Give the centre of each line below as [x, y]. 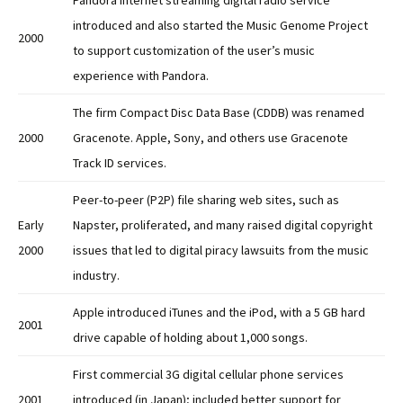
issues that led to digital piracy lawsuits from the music [221, 251]
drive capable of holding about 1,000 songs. [190, 338]
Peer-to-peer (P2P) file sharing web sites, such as [206, 200]
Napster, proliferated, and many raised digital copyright [223, 225]
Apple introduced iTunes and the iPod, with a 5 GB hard [219, 313]
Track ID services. [120, 163]
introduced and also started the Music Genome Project [220, 26]
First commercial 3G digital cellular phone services [208, 375]
